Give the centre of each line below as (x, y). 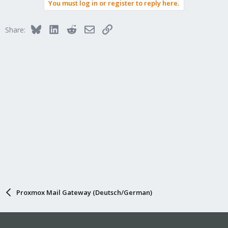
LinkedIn (72, 28)
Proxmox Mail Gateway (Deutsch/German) (84, 192)
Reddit (87, 28)
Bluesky (53, 28)
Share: (15, 30)
